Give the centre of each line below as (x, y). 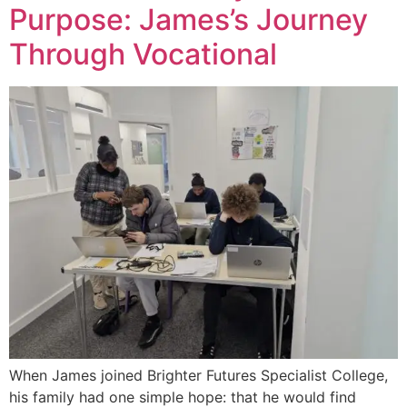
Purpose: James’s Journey (189, 20)
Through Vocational (143, 55)
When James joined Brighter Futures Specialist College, (199, 376)
